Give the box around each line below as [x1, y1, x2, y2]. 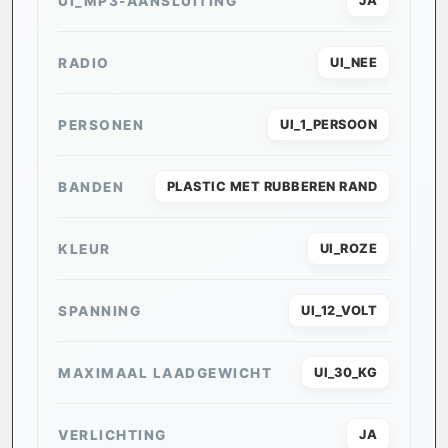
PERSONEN [58, 116, 144, 133]
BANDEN [58, 178, 124, 195]
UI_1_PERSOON [280, 117, 377, 133]
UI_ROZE [319, 241, 377, 257]
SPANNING [58, 302, 141, 319]
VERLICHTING [58, 426, 167, 443]
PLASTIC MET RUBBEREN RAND [166, 179, 377, 195]
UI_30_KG [314, 365, 377, 381]
